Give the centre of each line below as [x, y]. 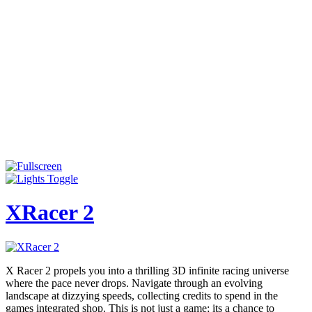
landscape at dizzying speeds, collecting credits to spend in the [142, 295]
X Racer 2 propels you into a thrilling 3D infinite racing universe [147, 270]
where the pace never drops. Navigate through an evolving [134, 283]
